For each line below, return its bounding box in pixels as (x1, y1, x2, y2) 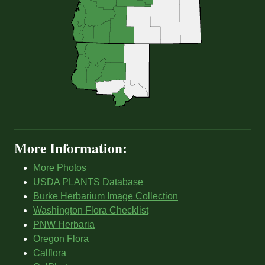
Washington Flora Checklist (33, 205, 148, 216)
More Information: (14, 138, 127, 159)
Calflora (33, 248, 66, 258)
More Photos (33, 163, 86, 173)
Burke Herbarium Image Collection (33, 191, 178, 202)
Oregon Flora (33, 234, 89, 244)
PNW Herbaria (33, 219, 95, 230)
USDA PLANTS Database (33, 177, 143, 188)
